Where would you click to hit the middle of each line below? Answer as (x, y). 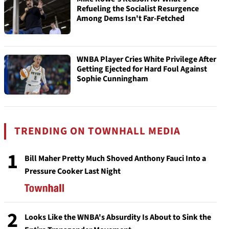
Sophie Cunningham (112, 79)
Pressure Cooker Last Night (73, 171)
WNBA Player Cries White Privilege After (146, 59)
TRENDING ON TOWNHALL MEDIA (98, 131)
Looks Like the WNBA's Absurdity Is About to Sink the (118, 217)
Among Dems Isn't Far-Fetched (131, 18)
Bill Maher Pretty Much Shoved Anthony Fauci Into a (115, 158)
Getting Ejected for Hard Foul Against (142, 69)
